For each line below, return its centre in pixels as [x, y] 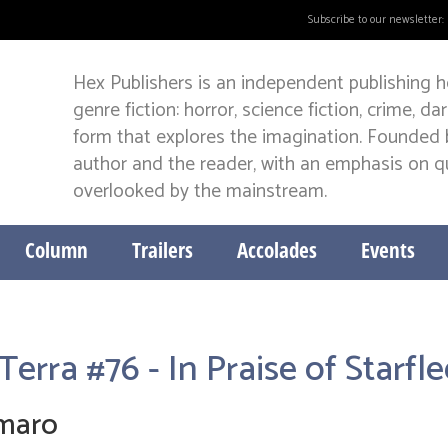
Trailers [162, 250]
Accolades [276, 250]
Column [56, 250]
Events [387, 250]
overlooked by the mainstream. [200, 191]
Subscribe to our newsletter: [376, 20]
